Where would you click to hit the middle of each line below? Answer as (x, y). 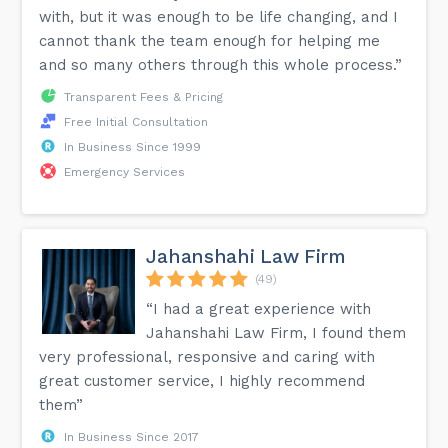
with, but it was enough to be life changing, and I (219, 16)
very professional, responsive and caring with (207, 356)
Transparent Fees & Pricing (144, 96)
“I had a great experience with (259, 308)
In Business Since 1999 (133, 146)
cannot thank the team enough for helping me (210, 40)
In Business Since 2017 (132, 436)
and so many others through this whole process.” (221, 64)
